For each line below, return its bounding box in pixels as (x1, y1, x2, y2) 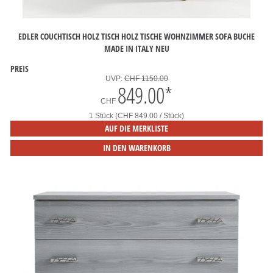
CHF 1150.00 (124, 74, 168, 83)
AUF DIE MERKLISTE (105, 122, 168, 134)
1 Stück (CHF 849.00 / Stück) (89, 112, 184, 120)
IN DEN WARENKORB (102, 142, 171, 154)
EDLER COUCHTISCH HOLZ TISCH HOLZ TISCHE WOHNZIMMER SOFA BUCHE (18, 30, 255, 42)
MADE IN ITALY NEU (104, 42, 169, 54)
